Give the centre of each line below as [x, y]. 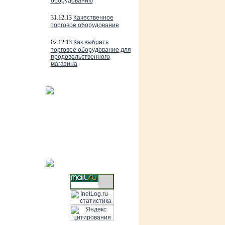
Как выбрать [91, 42]
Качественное [93, 18]
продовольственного [80, 57]
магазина [64, 64]
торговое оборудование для [91, 50]
